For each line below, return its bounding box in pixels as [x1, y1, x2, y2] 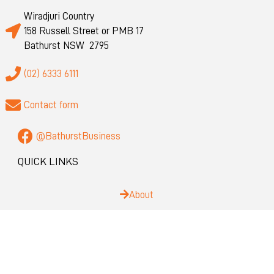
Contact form [23, 99, 78, 110]
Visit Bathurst [111, 243, 172, 254]
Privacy [126, 216, 157, 227]
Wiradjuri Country [23, 10, 94, 21]
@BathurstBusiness [35, 130, 120, 141]
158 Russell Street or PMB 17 [23, 25, 144, 36]
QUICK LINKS [17, 155, 78, 167]
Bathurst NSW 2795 [23, 40, 109, 51]
